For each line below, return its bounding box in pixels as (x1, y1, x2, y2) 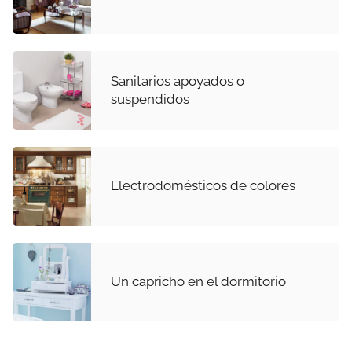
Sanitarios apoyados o (111, 72, 244, 89)
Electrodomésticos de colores (111, 178, 295, 194)
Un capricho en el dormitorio (111, 273, 286, 290)
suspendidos (111, 90, 189, 107)
